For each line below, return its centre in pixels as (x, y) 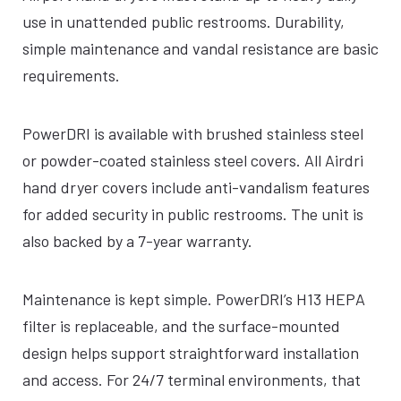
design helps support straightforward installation (191, 353)
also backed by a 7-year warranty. (137, 241)
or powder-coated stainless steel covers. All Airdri (193, 160)
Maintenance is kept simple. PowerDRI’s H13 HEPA (194, 299)
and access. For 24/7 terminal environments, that (192, 380)
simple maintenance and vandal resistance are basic (200, 48)
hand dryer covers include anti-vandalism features (196, 187)
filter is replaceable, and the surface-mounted (181, 326)
